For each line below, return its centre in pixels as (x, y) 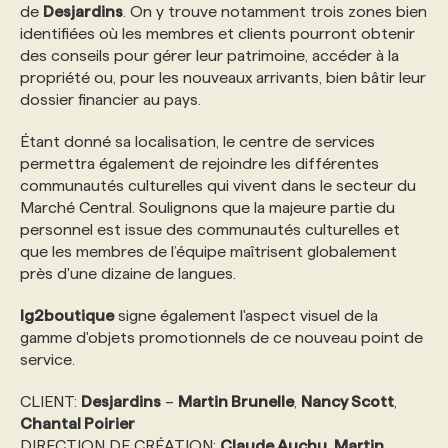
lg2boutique (67, 315)
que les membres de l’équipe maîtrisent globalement (208, 251)
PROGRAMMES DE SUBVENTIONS (188, 47)
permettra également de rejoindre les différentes (199, 163)
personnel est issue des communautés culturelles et (210, 229)
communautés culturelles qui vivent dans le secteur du (218, 185)
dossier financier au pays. (110, 99)
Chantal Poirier (77, 423)
